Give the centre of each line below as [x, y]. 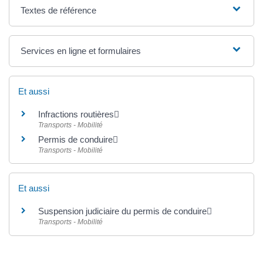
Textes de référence [59, 11]
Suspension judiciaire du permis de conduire [122, 211]
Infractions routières [76, 114]
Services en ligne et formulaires [81, 51]
